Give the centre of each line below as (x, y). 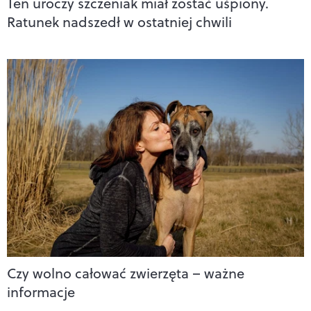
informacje (41, 292)
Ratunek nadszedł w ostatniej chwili (119, 22)
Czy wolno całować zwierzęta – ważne (126, 274)
